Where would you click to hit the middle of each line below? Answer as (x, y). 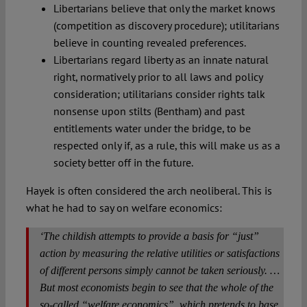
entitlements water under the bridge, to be (152, 128)
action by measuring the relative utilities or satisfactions (159, 253)
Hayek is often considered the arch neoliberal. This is (149, 190)
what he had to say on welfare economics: (124, 207)
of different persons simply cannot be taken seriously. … (159, 270)
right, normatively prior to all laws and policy (158, 76)
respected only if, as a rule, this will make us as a (167, 145)
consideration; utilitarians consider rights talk (159, 94)
